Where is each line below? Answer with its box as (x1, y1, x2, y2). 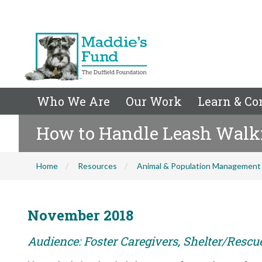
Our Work (126, 94, 182, 109)
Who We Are (37, 94, 110, 109)
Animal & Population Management (137, 161, 261, 171)
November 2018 (27, 206, 133, 225)
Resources (78, 161, 117, 171)
